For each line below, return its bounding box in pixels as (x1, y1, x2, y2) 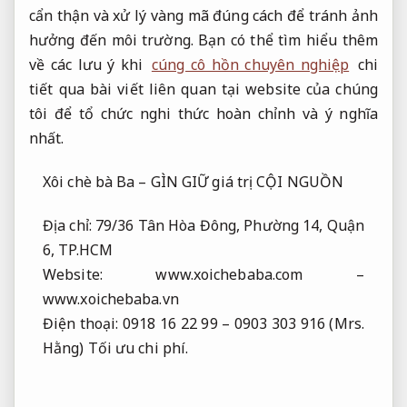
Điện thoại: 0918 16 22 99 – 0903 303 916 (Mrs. (43, 313, 364, 333)
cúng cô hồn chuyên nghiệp (151, 55, 350, 75)
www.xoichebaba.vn (43, 288, 179, 309)
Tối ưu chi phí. (87, 337, 189, 358)
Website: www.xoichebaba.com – (43, 263, 364, 284)
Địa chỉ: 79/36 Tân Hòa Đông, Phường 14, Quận (43, 214, 364, 235)
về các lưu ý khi (29, 55, 149, 75)
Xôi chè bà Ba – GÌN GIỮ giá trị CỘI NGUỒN (43, 172, 344, 193)
